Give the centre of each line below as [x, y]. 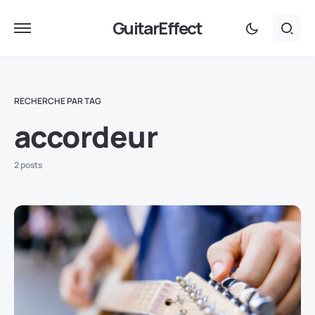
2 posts [28, 165]
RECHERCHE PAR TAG [58, 101]
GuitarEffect [157, 28]
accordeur [86, 136]
